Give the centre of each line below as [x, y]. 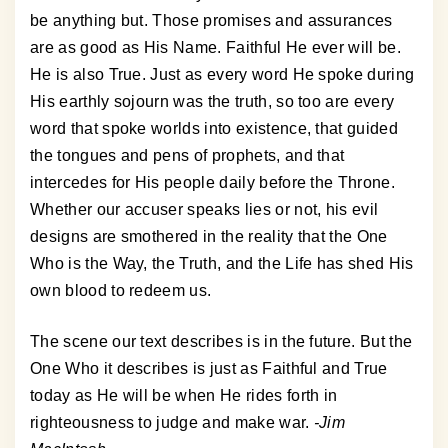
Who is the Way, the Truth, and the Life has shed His [222, 264]
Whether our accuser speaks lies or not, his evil [204, 210]
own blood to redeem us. [121, 291]
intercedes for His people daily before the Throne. [213, 183]
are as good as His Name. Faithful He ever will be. [216, 48]
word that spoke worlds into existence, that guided [214, 129]
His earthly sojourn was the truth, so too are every [212, 102]
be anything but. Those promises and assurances [211, 21]
